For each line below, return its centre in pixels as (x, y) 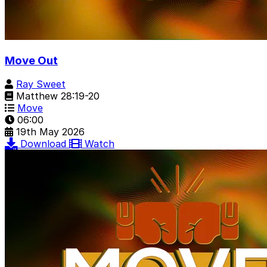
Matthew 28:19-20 (56, 96)
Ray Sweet (41, 84)
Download (45, 144)
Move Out (31, 60)
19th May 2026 (50, 132)
